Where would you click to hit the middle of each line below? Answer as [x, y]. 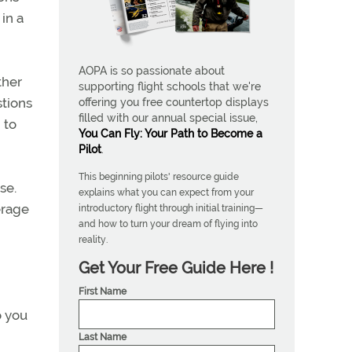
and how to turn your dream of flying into [168, 224]
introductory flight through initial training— [171, 208]
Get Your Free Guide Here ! [176, 268]
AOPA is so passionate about [152, 71]
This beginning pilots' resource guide [159, 176]
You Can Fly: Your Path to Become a [170, 134]
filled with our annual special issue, [168, 118]
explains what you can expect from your [166, 192]
